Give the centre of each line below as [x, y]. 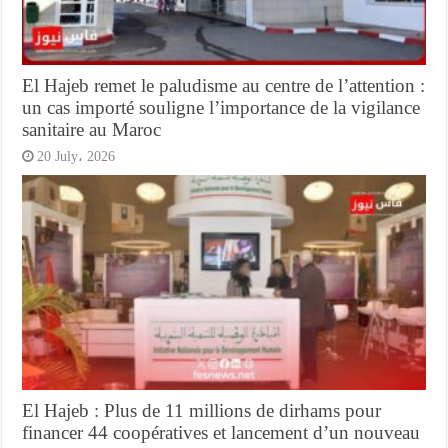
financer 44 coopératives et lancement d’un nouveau [221, 432]
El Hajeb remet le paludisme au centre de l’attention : [224, 85]
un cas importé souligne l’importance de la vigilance [221, 107]
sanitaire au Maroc [92, 129]
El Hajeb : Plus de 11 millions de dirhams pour [202, 410]
